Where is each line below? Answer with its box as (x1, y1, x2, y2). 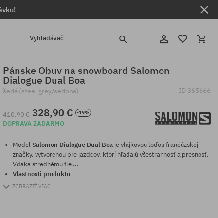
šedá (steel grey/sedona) (3, 87, 79, 95)
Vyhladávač (29, 34, 64, 43)
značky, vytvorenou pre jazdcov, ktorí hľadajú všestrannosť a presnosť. (13, 150, 209, 159)
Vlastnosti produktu (13, 170, 74, 179)
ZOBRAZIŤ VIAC (12, 183, 51, 190)
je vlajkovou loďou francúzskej (113, 141, 199, 149)
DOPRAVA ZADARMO (3, 119, 65, 127)
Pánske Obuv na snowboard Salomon (3, 64, 170, 77)
